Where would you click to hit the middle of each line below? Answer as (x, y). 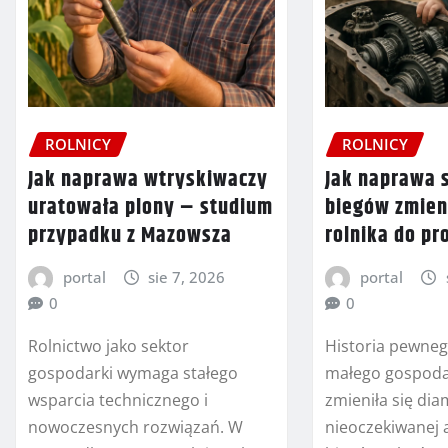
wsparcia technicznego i (118, 399)
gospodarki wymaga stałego (133, 372)
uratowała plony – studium (150, 208)
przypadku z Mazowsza (130, 236)
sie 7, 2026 (187, 277)
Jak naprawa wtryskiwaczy (148, 180)
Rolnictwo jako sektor (108, 345)
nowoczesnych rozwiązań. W (135, 426)
